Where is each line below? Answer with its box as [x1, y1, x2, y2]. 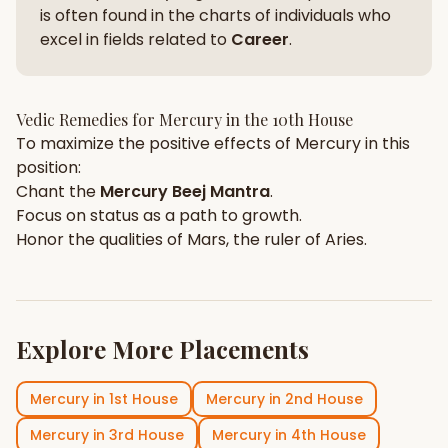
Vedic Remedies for [16, 109, 159, 130]
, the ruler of [226, 228, 325, 251]
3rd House [109, 425, 184, 445]
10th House [272, 109, 353, 130]
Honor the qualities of [16, 228, 187, 251]
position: [16, 156, 81, 179]
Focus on [16, 204, 90, 227]
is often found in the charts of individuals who [40, 4, 391, 27]
